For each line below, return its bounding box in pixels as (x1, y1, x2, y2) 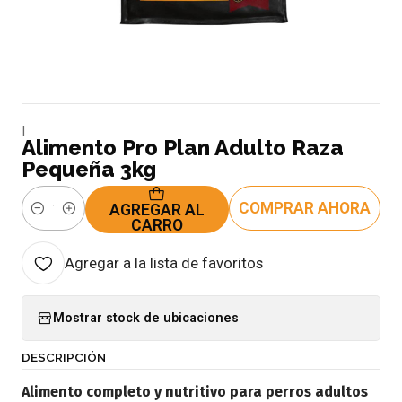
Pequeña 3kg (22, 156, 156, 182)
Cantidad (22, 210, 71, 226)
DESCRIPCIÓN (22, 350, 106, 364)
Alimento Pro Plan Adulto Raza (22, 135, 344, 161)
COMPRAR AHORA (239, 198, 371, 217)
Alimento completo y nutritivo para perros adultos (22, 383, 368, 400)
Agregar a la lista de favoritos (65, 254, 263, 272)
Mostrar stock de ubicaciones (53, 310, 239, 326)
